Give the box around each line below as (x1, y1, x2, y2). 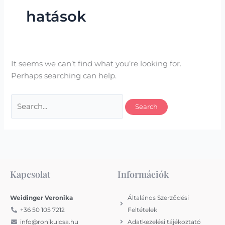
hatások (26, 8, 86, 26)
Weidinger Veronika (10, 194, 73, 201)
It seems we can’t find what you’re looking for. (11, 59, 182, 68)
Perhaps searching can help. (11, 71, 117, 80)
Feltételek (128, 206, 157, 213)
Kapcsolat (10, 168, 50, 181)
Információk (118, 168, 169, 181)
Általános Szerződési (128, 194, 189, 201)
